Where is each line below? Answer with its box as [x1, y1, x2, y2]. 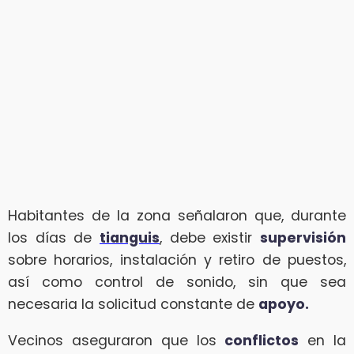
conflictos [224, 330, 299, 350]
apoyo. [258, 295, 309, 314]
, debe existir [160, 228, 260, 248]
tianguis [100, 228, 160, 248]
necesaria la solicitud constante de [8, 295, 258, 314]
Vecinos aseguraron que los [8, 330, 225, 350]
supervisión [260, 228, 346, 248]
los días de [8, 228, 100, 248]
